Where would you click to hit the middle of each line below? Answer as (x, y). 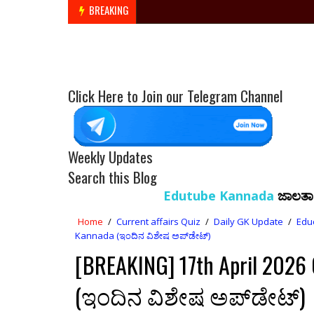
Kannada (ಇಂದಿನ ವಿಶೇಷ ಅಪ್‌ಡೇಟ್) (143, 235)
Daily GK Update (248, 221)
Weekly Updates (110, 157)
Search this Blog (112, 177)
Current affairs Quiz (158, 221)
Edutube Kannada (144, 196)
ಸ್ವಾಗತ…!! (284, 196)
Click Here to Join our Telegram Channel (175, 96)
